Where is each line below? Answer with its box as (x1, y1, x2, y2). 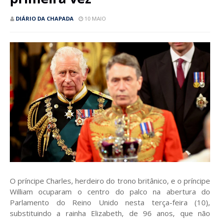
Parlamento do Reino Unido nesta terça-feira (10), (10, 197, 210, 208)
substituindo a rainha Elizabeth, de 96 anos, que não (10, 208, 210, 219)
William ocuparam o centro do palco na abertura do (10, 187, 210, 197)
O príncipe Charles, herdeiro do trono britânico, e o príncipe (10, 176, 210, 186)
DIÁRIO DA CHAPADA (16, 15, 74, 22)
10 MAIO (84, 15, 106, 22)
